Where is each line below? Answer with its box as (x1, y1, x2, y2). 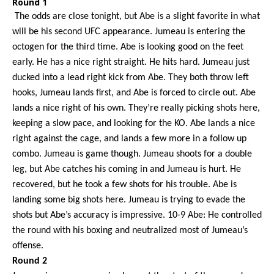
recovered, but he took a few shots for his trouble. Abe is (12, 179, 237, 190)
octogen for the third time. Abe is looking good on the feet (12, 42, 243, 52)
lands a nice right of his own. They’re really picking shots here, (12, 103, 260, 113)
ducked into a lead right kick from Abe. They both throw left (12, 72, 249, 83)
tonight (91, 11, 119, 21)
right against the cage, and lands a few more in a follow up (12, 133, 246, 144)
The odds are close (12, 11, 91, 21)
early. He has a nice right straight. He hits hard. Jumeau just (12, 57, 250, 67)
